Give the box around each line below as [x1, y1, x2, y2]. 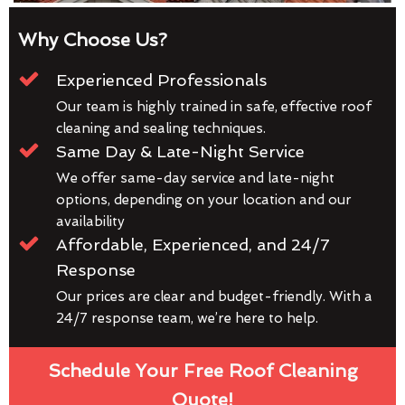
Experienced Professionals [56, 71, 267, 90]
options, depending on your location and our [56, 192, 352, 209]
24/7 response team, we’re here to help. [56, 310, 318, 327]
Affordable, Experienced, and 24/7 [56, 235, 330, 255]
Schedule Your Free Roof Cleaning [47, 360, 358, 382]
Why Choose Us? [18, 29, 167, 52]
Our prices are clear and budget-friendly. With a [56, 288, 372, 306]
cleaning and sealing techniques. [56, 120, 266, 137]
